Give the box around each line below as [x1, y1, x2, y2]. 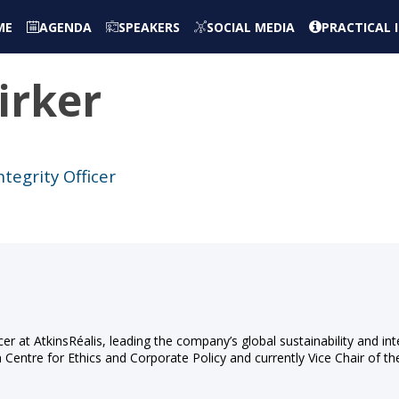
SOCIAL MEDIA [207, 18, 295, 36]
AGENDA [39, 18, 92, 36]
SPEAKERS [118, 18, 180, 36]
